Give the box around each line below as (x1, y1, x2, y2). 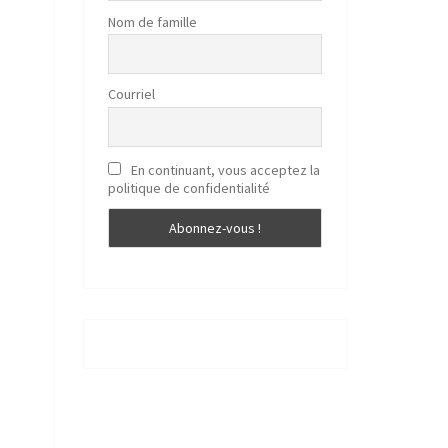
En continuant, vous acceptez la (130, 160, 320, 179)
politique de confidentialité (107, 178, 270, 197)
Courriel (107, 85, 155, 104)
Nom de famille (107, 12, 197, 31)
